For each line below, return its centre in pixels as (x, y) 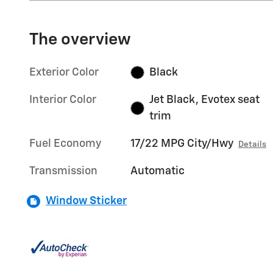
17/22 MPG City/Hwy (182, 144)
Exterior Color (64, 72)
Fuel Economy (65, 144)
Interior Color (63, 100)
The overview (80, 40)
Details (253, 144)
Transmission (63, 171)
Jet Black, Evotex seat (204, 100)
